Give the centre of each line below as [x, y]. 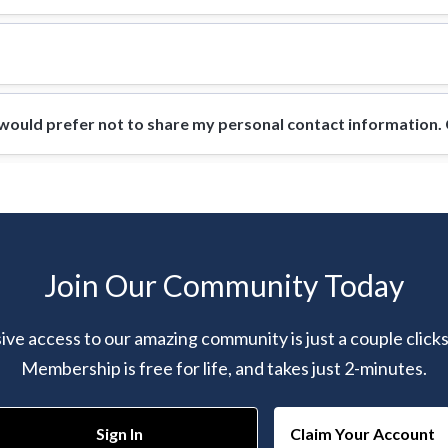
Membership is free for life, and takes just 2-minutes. [223, 367]
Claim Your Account [362, 434]
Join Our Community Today [223, 284]
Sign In [119, 434]
